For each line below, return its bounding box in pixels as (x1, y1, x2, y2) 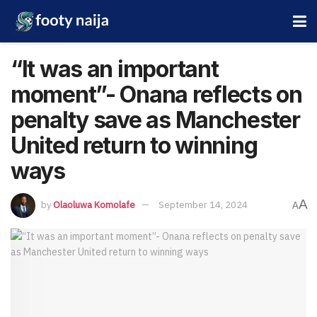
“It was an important (11, 55, 219, 83)
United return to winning (11, 132, 258, 159)
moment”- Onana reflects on (11, 81, 302, 108)
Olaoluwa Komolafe (53, 198, 135, 211)
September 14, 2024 (158, 198, 248, 211)
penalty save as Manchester (11, 106, 300, 134)
